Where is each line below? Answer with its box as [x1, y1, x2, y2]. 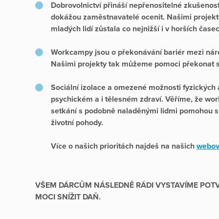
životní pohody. [51, 117, 103, 128]
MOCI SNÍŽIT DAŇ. [35, 192, 101, 202]
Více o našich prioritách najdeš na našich [51, 141, 197, 151]
